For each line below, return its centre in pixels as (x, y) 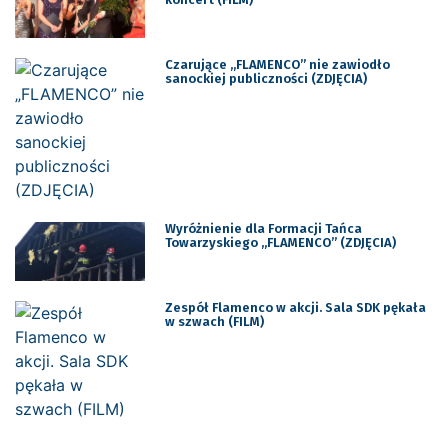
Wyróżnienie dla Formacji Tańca (263, 229)
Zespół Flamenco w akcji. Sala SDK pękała (295, 308)
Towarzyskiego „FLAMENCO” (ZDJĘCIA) (280, 243)
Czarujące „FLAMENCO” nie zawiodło (277, 65)
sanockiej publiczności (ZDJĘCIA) (265, 79)
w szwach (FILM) (214, 322)
